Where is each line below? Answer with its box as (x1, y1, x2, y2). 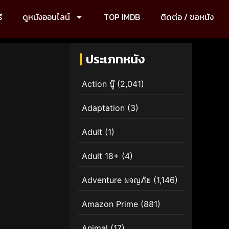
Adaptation (82, 102, 125, 113)
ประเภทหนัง (86, 50, 145, 68)
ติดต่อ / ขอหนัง (161, 11, 214, 23)
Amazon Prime (82, 198, 138, 209)
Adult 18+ (82, 150, 119, 161)
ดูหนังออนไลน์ (22, 11, 70, 23)
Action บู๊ (82, 78, 114, 89)
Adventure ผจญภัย (82, 174, 151, 185)
